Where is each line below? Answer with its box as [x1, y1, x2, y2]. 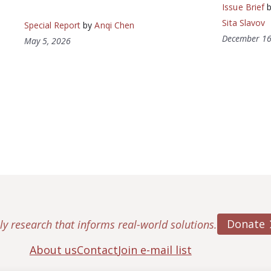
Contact [76, 243, 118, 258]
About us [29, 243, 77, 258]
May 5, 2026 [24, 34, 71, 47]
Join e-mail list [117, 243, 192, 258]
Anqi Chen [94, 19, 135, 31]
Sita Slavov [222, 16, 266, 28]
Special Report [24, 19, 81, 31]
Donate [227, 217, 266, 232]
